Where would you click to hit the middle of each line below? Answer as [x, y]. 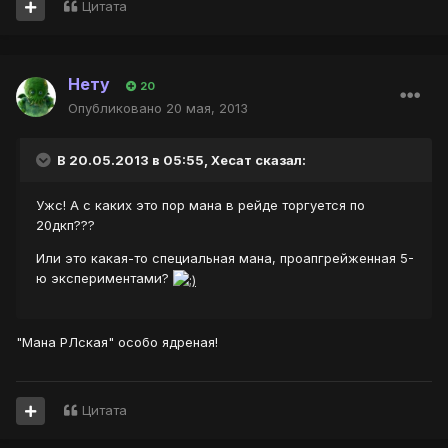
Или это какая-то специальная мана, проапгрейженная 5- [225, 258]
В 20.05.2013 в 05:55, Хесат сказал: [180, 160]
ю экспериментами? [104, 278]
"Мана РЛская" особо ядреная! [117, 341]
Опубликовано [117, 108]
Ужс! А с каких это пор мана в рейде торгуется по [200, 205]
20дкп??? [65, 225]
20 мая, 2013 [207, 108]
